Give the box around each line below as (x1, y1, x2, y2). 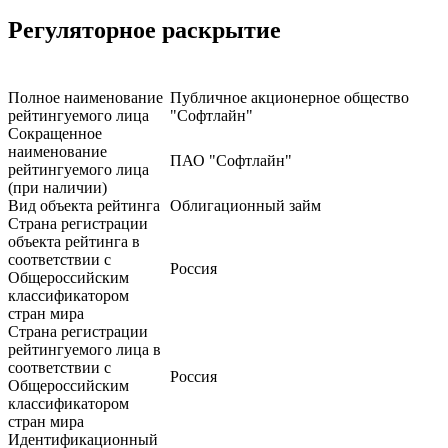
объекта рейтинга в (8, 233, 140, 251)
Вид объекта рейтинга (8, 197, 160, 215)
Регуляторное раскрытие (8, 17, 281, 44)
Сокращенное (8, 125, 102, 143)
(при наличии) (8, 179, 107, 197)
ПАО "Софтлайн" (170, 152, 292, 170)
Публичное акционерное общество (170, 89, 409, 107)
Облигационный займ (170, 197, 321, 215)
